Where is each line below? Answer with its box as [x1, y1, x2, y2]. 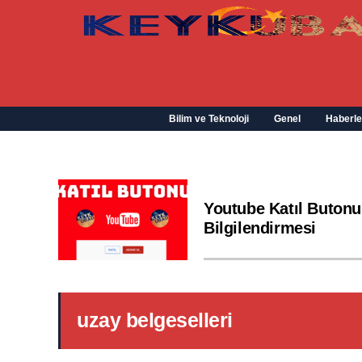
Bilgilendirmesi [204, 219, 316, 237]
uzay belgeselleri [77, 309, 233, 331]
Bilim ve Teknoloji [168, 113, 249, 124]
